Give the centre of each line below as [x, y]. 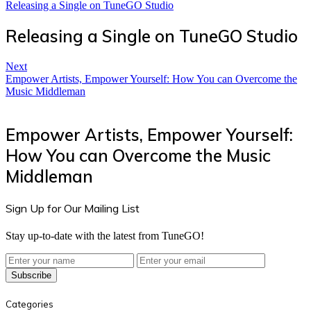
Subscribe [31, 276]
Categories [30, 304]
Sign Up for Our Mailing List [73, 209]
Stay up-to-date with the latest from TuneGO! [105, 236]
